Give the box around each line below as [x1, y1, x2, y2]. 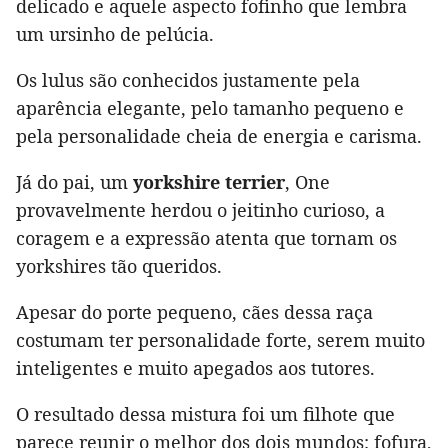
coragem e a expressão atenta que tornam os [16, 226, 397, 251]
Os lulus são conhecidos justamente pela [16, 68, 360, 93]
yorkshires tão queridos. [16, 254, 222, 279]
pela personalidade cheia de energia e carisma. [16, 124, 422, 149]
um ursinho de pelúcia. [16, 22, 214, 47]
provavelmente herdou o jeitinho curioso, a [16, 198, 385, 223]
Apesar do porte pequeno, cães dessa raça [16, 300, 373, 325]
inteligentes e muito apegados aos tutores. [16, 356, 375, 381]
